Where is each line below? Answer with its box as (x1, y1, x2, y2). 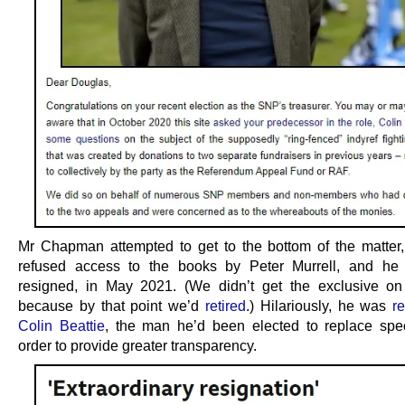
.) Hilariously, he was (246, 297, 393, 315)
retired (205, 297, 246, 315)
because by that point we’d (18, 297, 205, 315)
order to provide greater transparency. (18, 337, 257, 354)
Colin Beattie (18, 317, 105, 334)
